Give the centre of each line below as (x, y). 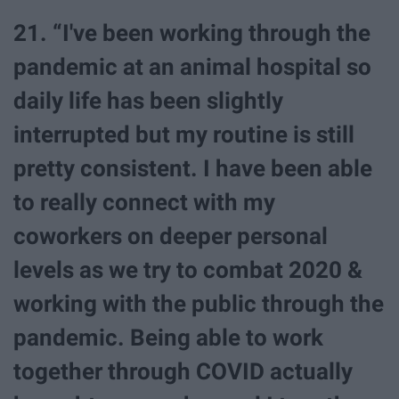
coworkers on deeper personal (171, 236)
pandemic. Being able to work (168, 337)
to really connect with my (144, 202)
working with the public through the (199, 303)
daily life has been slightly (148, 100)
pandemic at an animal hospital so (192, 66)
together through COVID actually (183, 371)
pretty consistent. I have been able (193, 168)
